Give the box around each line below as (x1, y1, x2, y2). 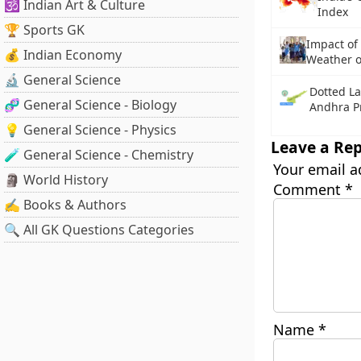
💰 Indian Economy (4, 46, 122, 64)
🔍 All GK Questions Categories (4, 221, 194, 239)
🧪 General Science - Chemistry (4, 146, 193, 164)
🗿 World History (4, 171, 108, 189)
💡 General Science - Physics (4, 121, 176, 139)
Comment (272, 180, 345, 199)
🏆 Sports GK (4, 21, 85, 39)
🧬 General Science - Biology (4, 96, 176, 114)
